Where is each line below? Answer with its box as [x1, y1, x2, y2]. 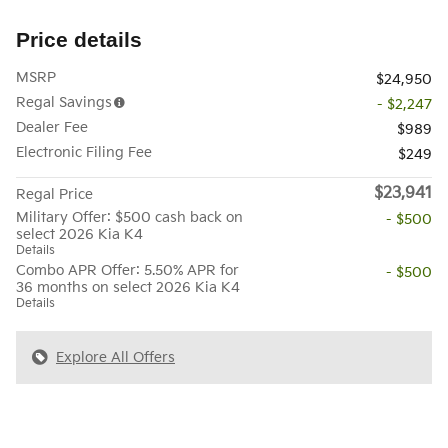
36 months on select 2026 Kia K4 [16, 278, 240, 296]
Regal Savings [16, 93, 112, 111]
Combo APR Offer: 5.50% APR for [16, 261, 239, 279]
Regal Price [16, 185, 93, 203]
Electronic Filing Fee [16, 143, 152, 161]
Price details [16, 27, 142, 51]
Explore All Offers [56, 348, 175, 366]
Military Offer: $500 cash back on [16, 208, 243, 226]
